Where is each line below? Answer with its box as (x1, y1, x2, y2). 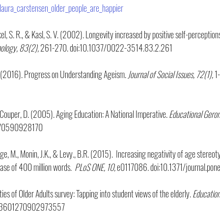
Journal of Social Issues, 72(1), (126, 67, 215, 81)
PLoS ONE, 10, (75, 160, 117, 173)
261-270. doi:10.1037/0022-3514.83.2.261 (39, 41, 172, 54)
